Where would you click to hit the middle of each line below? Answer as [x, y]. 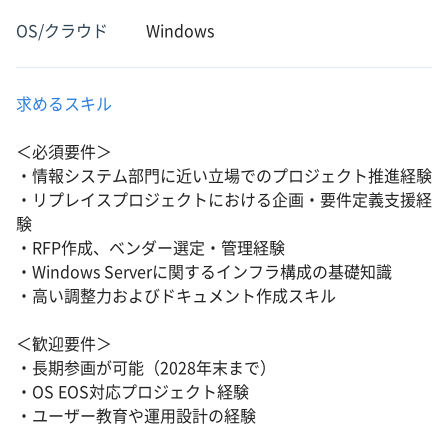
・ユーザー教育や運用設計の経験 [136, 416]
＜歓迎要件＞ [64, 344]
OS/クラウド [62, 31]
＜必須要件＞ [64, 152]
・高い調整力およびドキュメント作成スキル [176, 296]
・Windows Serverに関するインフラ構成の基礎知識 [204, 272]
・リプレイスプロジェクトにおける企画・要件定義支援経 [224, 200]
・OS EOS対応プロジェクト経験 [132, 392]
